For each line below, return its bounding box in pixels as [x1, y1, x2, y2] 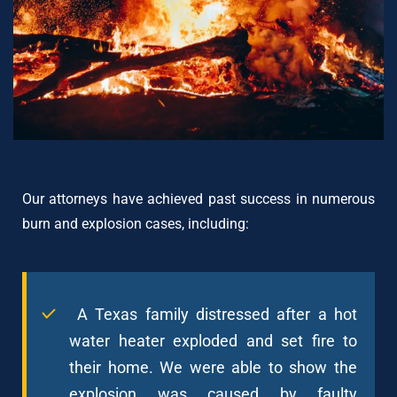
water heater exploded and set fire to [69, 331, 357, 350]
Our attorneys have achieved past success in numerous [22, 190, 375, 207]
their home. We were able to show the [69, 357, 357, 377]
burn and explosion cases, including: [22, 214, 249, 232]
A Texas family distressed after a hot [62, 304, 357, 323]
